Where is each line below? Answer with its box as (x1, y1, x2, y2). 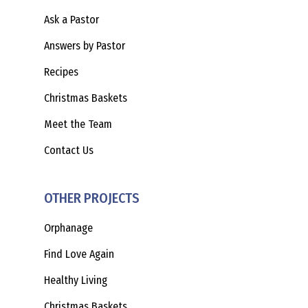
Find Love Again (44, 247, 114, 261)
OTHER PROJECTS (44, 190, 140, 206)
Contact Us (44, 144, 93, 157)
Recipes (44, 65, 78, 78)
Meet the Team (44, 118, 112, 131)
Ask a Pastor (44, 13, 99, 26)
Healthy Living (44, 274, 107, 287)
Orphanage (44, 221, 93, 234)
